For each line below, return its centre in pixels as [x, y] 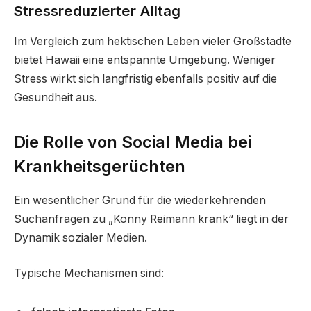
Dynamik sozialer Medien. [81, 237]
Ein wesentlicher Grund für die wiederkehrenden [140, 200]
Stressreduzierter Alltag [97, 11]
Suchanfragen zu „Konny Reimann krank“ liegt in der [151, 219]
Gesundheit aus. [56, 98]
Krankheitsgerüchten [100, 166]
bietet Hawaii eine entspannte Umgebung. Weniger [145, 60]
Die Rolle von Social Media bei [133, 142]
